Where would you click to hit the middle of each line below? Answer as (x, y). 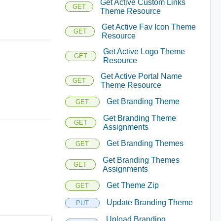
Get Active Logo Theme (144, 51)
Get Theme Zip (132, 185)
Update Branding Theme (149, 203)
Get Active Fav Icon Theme (149, 27)
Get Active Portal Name (141, 76)
